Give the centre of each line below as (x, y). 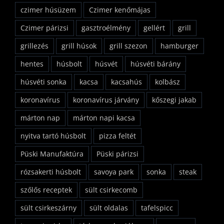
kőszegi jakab (174, 99)
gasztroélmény (106, 27)
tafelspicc (157, 207)
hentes (32, 63)
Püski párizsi (117, 153)
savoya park (114, 171)
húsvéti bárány (155, 63)
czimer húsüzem (48, 9)
